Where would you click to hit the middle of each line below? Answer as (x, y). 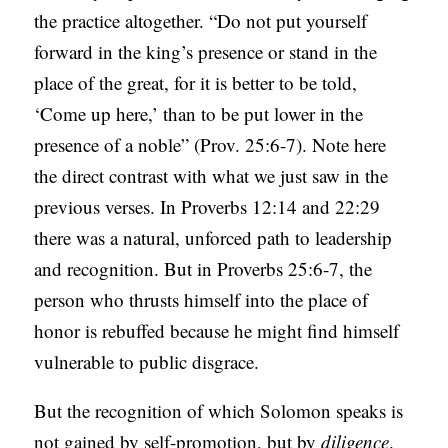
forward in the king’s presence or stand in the (206, 52)
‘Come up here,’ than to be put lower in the (199, 114)
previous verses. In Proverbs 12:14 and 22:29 (207, 207)
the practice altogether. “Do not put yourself (201, 21)
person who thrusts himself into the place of (201, 300)
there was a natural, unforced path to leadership (213, 238)
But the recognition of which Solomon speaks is (219, 411)
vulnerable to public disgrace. (147, 362)
